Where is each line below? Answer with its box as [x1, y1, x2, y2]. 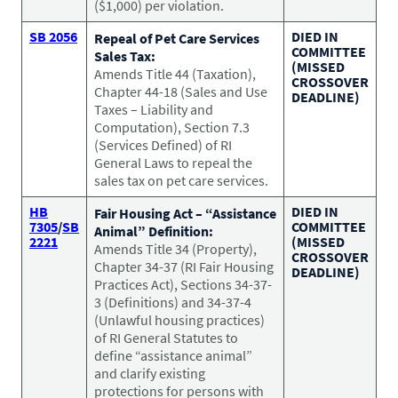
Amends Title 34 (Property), [94, 239, 257, 258]
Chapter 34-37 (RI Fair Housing [94, 257, 274, 275]
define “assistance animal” [94, 346, 252, 364]
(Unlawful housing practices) [94, 310, 265, 329]
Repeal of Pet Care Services [94, 28, 259, 47]
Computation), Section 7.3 [94, 117, 250, 136]
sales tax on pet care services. [94, 171, 274, 189]
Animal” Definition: [94, 221, 213, 240]
